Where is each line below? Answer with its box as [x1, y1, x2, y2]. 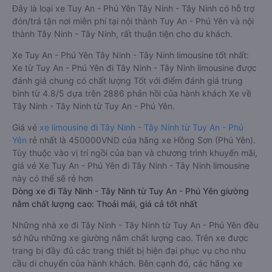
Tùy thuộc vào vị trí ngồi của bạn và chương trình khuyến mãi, [12, 148, 257, 158]
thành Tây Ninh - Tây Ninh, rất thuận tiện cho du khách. [12, 29, 233, 39]
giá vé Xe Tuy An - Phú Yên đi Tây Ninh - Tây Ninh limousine [12, 160, 250, 171]
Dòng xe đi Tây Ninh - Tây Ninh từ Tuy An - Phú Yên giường [12, 186, 249, 196]
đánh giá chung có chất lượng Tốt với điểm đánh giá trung [12, 75, 243, 86]
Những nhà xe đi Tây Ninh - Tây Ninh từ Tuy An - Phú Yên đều [12, 220, 259, 230]
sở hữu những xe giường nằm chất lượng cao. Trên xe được [12, 233, 248, 243]
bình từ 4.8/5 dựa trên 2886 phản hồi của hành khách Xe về [12, 88, 251, 98]
